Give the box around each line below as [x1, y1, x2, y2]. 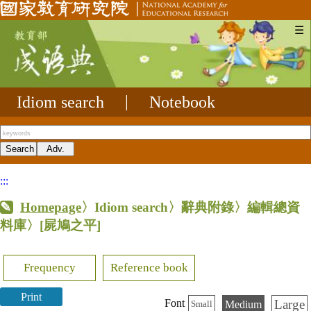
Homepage [20, 199, 82, 215]
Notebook [149, 92, 215, 111]
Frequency [24, 261, 76, 274]
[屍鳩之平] [40, 217, 101, 233]
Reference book [110, 261, 188, 274]
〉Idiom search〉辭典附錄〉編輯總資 [81, 199, 301, 215]
